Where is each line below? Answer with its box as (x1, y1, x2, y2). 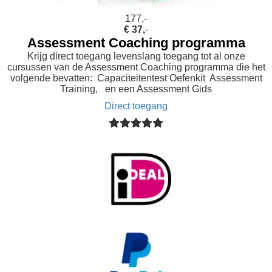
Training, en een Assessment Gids (60, 84, 212, 95)
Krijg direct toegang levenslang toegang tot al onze (27, 51, 245, 62)
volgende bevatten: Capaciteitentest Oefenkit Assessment (10, 73, 262, 84)
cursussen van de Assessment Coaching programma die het (7, 62, 265, 73)
